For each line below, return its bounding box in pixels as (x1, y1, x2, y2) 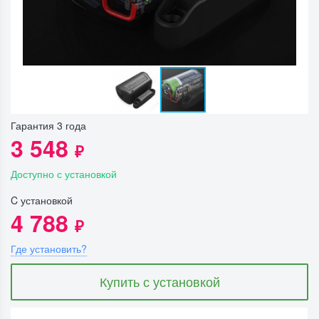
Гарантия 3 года (11, 118, 86, 132)
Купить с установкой (99, 272, 220, 291)
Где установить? (11, 241, 87, 256)
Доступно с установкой (11, 167, 117, 181)
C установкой (11, 193, 73, 207)
